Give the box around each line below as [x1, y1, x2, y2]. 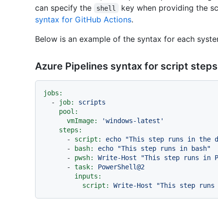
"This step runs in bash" [117, 144, 211, 152]
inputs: [74, 172, 102, 180]
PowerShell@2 [98, 163, 145, 171]
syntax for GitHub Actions [35, 14, 131, 24]
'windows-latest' [102, 116, 164, 125]
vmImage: [67, 116, 98, 125]
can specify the [35, 2, 94, 13]
